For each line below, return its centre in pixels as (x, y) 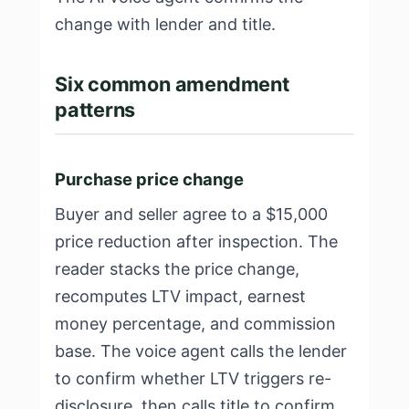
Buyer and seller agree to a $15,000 (191, 214)
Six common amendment (172, 84)
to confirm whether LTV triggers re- (193, 378)
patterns (95, 110)
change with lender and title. (165, 24)
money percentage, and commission (195, 324)
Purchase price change (149, 179)
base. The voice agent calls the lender (201, 351)
